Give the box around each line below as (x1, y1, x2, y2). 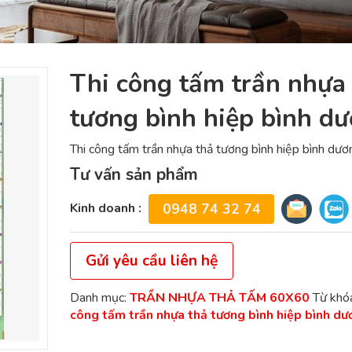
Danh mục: (70, 288, 130, 306)
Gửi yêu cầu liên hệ (86, 250, 218, 271)
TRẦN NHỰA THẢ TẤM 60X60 (130, 288, 310, 306)
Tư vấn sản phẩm (70, 163, 198, 185)
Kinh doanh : (70, 200, 141, 218)
